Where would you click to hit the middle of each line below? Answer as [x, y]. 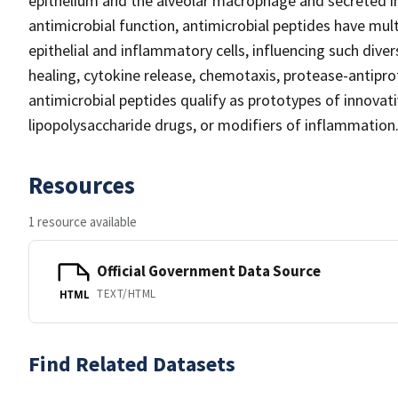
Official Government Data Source [209, 271]
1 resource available [83, 222]
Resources [82, 185]
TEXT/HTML [127, 293]
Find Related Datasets [132, 364]
